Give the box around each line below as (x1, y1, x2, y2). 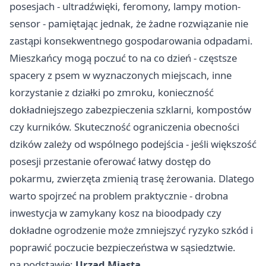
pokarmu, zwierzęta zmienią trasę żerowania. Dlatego (9, 172, 254, 186)
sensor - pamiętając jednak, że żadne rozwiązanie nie (9, 17, 248, 31)
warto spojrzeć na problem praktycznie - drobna (9, 189, 228, 203)
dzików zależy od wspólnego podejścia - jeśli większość (9, 137, 256, 151)
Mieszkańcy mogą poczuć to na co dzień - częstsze (9, 51, 237, 65)
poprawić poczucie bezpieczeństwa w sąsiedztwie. (9, 240, 236, 255)
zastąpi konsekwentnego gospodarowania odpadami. (9, 34, 253, 48)
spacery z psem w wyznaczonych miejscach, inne (9, 68, 232, 83)
